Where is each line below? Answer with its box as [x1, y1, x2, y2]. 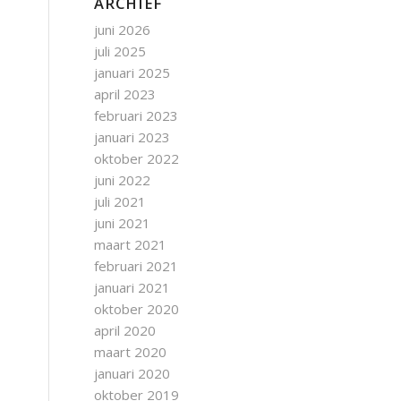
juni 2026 [94, 21, 151, 38]
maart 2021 [94, 235, 167, 253]
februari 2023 [94, 107, 179, 124]
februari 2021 [94, 257, 179, 275]
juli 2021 [94, 192, 147, 210]
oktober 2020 [94, 300, 180, 318]
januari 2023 [94, 128, 171, 146]
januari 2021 [94, 278, 171, 296]
